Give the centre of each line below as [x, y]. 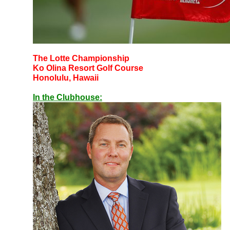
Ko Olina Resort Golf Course [88, 68]
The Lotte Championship [81, 58]
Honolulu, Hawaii [66, 78]
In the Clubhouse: [68, 97]
